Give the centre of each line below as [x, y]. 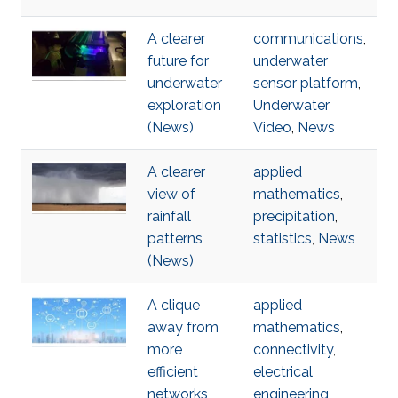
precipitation [294, 216]
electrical [283, 372]
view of [171, 194]
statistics [283, 239]
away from [183, 327]
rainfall [169, 216]
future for [178, 61]
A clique [174, 305]
